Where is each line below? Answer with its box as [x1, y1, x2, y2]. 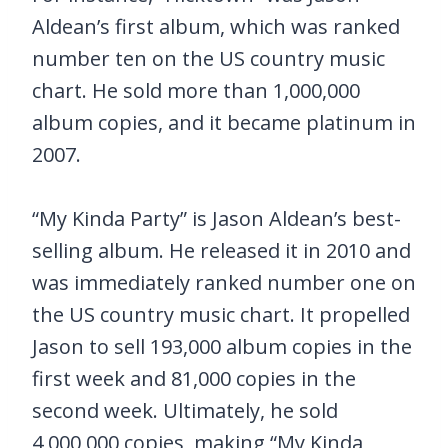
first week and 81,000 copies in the [32, 365, 356, 392]
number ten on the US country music [32, 45, 385, 72]
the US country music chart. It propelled [32, 301, 410, 328]
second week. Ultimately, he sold [32, 397, 338, 424]
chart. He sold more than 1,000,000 [32, 77, 360, 104]
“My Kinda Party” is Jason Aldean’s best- [32, 205, 401, 232]
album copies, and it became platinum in [32, 109, 416, 136]
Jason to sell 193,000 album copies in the [32, 333, 412, 360]
